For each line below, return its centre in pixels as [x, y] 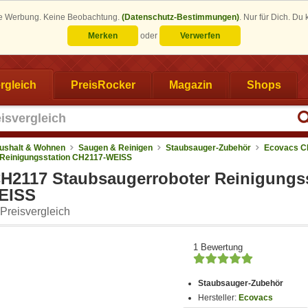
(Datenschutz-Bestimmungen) [180, 17]
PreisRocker [103, 85]
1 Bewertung [218, 247]
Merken [103, 36]
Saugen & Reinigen [115, 147]
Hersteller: [219, 298]
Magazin [191, 85]
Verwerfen [200, 36]
